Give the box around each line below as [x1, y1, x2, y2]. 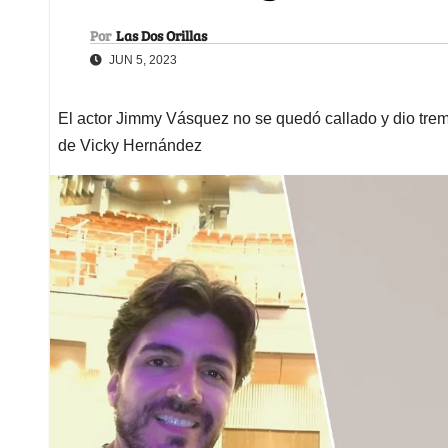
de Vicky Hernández [58, 136, 202, 154]
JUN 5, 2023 [106, 52, 177, 67]
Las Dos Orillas [116, 25, 207, 45]
